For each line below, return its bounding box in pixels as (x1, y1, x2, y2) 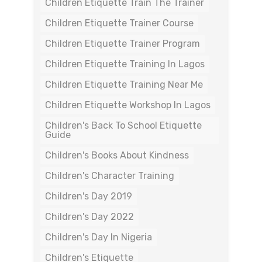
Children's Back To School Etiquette (45, 120, 202, 131)
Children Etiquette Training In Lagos (45, 58, 205, 70)
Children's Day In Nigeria (45, 232, 152, 243)
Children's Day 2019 (45, 191, 132, 202)
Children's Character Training (45, 170, 174, 181)
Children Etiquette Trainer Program (45, 38, 200, 49)
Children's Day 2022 (45, 211, 134, 222)
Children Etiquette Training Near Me (45, 79, 203, 90)
